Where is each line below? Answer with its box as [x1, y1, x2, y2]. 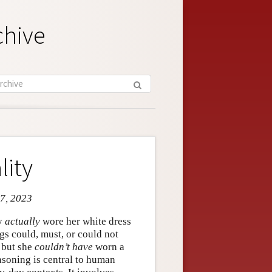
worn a [93, 240, 124, 253]
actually [5, 215, 40, 227]
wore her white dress [40, 215, 131, 227]
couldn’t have [35, 240, 93, 253]
